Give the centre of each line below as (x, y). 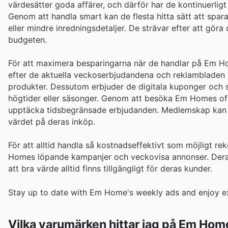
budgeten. (27, 40)
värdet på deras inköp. (52, 122)
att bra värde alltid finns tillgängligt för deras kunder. (110, 169)
